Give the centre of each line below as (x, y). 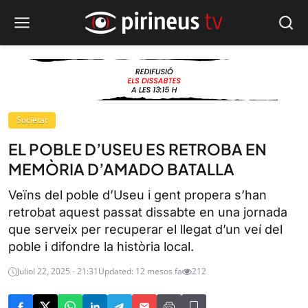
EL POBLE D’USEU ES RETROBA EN (137, 149)
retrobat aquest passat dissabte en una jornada (148, 212)
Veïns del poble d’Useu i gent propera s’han (137, 195)
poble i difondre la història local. (101, 246)
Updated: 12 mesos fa (140, 271)
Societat (32, 120)
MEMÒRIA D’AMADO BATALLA (121, 169)
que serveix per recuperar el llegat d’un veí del (145, 229)
